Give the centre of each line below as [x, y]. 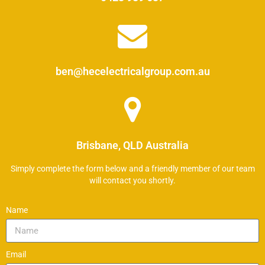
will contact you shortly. [132, 181]
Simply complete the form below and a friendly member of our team [132, 169]
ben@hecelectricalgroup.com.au [132, 72]
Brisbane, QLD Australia [132, 146]
